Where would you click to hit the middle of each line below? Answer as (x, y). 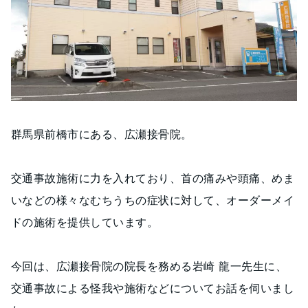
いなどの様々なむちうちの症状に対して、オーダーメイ (153, 200)
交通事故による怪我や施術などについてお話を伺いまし (153, 288)
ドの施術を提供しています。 (85, 222)
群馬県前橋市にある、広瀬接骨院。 (102, 134)
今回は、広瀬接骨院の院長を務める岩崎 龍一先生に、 (149, 266)
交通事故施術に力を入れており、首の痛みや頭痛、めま (153, 178)
